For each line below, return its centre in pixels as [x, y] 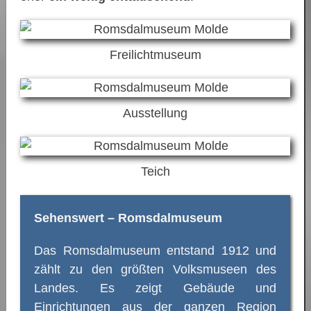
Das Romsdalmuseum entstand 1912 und [155, 250]
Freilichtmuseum [155, 54]
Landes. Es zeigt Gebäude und [155, 288]
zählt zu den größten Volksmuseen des [155, 269]
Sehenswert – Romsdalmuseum [128, 218]
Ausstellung [155, 113]
